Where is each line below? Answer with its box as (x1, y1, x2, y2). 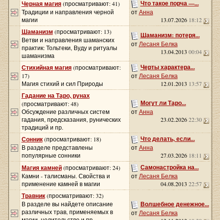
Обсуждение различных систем (21, 108, 110, 115)
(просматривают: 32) (46, 192, 104, 199)
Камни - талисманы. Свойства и (21, 172, 110, 180)
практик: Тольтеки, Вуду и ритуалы (21, 44, 117, 52)
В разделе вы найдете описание (21, 200, 113, 208)
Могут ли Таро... (140, 99, 186, 107)
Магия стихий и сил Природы (21, 80, 103, 87)
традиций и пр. (21, 123, 63, 131)
